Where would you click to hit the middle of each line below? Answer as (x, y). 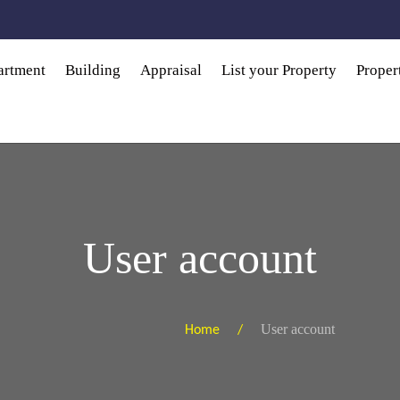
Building (93, 70)
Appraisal (171, 70)
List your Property (279, 70)
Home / (223, 330)
